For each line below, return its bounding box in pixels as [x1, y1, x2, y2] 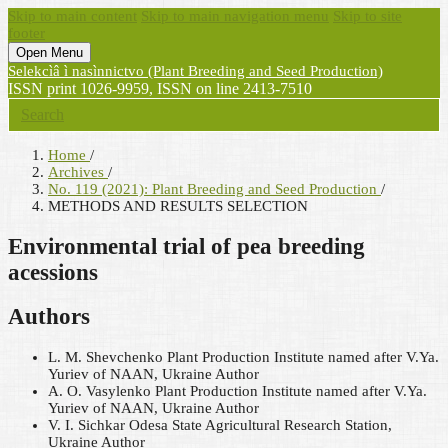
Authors [8, 304, 90, 330]
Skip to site [333, 8, 402, 24]
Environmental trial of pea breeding [8, 233, 365, 259]
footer [8, 25, 45, 41]
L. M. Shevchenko [48, 349, 167, 366]
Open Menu [16, 45, 83, 60]
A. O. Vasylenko [48, 383, 155, 400]
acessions [8, 259, 98, 285]
